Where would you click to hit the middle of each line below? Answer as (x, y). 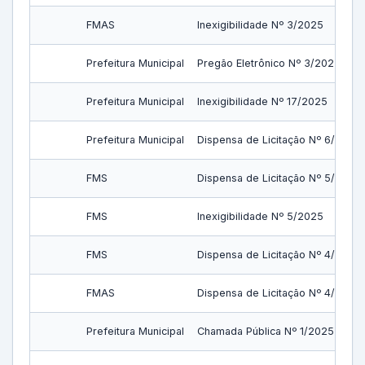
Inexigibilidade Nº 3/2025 (260, 25)
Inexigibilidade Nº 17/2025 (262, 101)
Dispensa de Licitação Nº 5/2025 (279, 178)
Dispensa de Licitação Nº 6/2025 (279, 140)
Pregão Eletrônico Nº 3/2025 (269, 63)
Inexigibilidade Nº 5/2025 (260, 216)
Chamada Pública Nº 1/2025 (266, 331)
